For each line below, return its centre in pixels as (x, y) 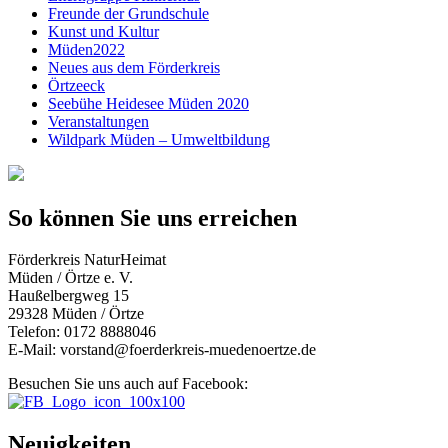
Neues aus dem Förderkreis (134, 67)
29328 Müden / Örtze (76, 314)
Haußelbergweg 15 (68, 296)
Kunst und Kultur (103, 31)
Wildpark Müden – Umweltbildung (159, 139)
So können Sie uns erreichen (152, 217)
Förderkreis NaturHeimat (87, 260)
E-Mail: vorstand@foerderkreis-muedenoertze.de (162, 350)
